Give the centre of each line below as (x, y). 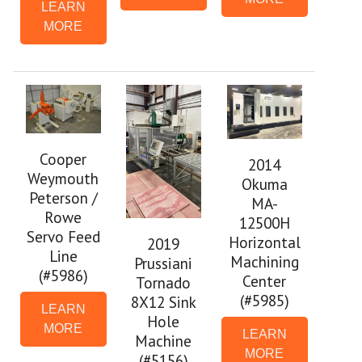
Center (265, 280)
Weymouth (63, 179)
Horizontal (264, 242)
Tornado (164, 283)
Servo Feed (63, 237)
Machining (264, 261)
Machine (164, 341)
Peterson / (63, 198)
